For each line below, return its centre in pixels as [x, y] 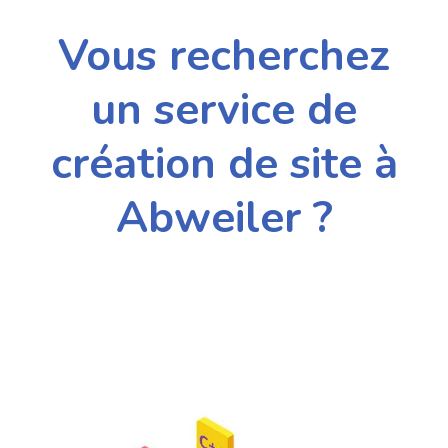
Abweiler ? [224, 217]
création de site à [224, 163]
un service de [224, 109]
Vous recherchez [224, 55]
